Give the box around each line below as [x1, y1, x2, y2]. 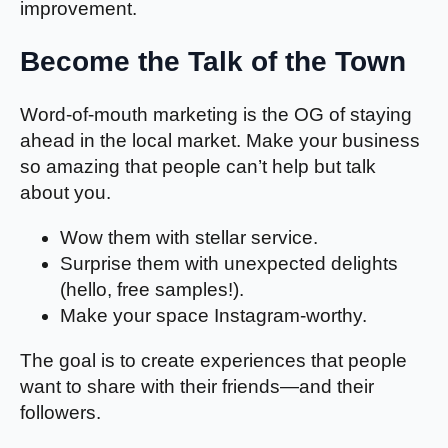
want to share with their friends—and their [20, 375, 374, 397]
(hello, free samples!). [60, 278, 244, 300]
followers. [20, 401, 101, 423]
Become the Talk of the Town [20, 46, 406, 78]
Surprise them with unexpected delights [60, 252, 398, 274]
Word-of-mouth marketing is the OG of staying [20, 103, 412, 125]
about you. [20, 181, 111, 203]
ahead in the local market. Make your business [20, 129, 420, 151]
